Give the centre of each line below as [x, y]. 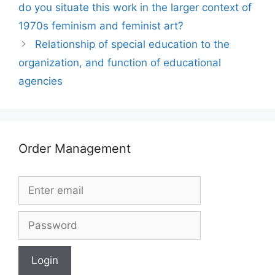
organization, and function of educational [120, 62]
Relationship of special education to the [133, 44]
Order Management [75, 148]
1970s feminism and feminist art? [101, 25]
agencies [41, 81]
